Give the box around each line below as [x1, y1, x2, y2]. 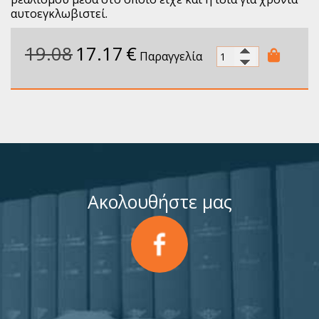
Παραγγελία [140, 48, 202, 65]
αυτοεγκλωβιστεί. [11, 6, 108, 22]
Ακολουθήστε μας [87, 189, 232, 214]
